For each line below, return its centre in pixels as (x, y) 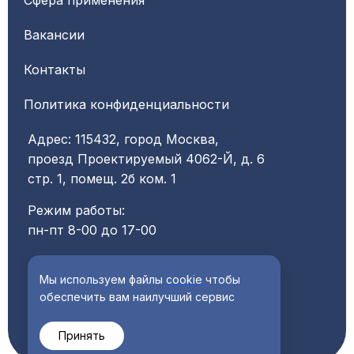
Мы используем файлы (103, 279)
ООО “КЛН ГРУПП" (88, 269)
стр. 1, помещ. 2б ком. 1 (104, 179)
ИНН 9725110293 (81, 289)
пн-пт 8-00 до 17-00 (92, 230)
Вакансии (54, 35)
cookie (184, 279)
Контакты (55, 70)
